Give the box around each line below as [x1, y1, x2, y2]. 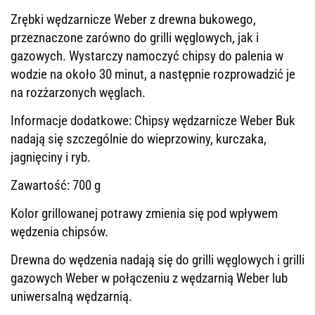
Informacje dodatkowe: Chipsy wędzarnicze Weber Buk [11, 112, 295, 129]
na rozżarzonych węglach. [11, 84, 146, 101]
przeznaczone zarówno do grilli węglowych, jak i [11, 30, 259, 46]
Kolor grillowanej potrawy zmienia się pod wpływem [11, 205, 278, 221]
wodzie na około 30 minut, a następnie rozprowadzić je [11, 66, 295, 82]
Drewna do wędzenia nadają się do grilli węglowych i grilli [11, 252, 304, 268]
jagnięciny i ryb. [11, 149, 91, 165]
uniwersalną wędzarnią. [11, 288, 135, 304]
